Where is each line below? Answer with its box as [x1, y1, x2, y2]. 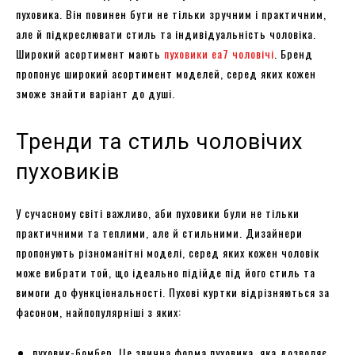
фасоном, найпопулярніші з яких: [16, 303, 181, 320]
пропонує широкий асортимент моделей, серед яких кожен [16, 64, 316, 82]
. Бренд [274, 44, 313, 62]
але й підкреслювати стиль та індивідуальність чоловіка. [16, 25, 316, 42]
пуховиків [16, 158, 120, 185]
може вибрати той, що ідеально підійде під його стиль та [16, 263, 315, 281]
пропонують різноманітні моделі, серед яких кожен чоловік [16, 243, 319, 261]
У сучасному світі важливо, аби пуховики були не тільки [16, 204, 300, 221]
